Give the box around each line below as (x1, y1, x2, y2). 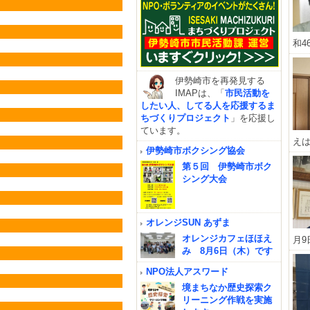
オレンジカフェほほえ (182, 232, 272, 244)
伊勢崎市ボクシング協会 (146, 145, 245, 156)
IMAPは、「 (175, 87, 225, 98)
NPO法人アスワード (146, 266, 228, 277)
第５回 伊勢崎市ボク (182, 161, 272, 172)
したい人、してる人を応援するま (140, 100, 275, 111)
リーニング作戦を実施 (182, 294, 272, 305)
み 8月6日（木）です (182, 245, 273, 256)
